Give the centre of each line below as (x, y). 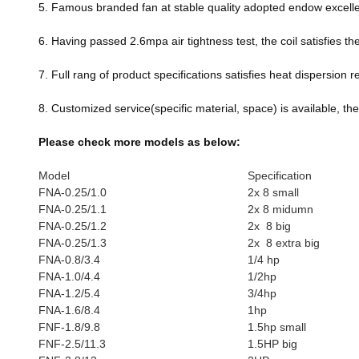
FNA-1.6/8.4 (69, 310)
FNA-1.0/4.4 (69, 276)
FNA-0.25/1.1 (73, 209)
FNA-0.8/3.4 (69, 260)
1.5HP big (272, 344)
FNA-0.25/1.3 (73, 243)
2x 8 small (273, 192)
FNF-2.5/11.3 (72, 344)
